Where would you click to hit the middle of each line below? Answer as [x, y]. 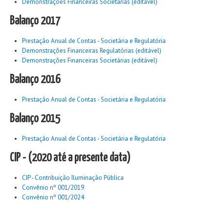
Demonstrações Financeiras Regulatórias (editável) [92, 51]
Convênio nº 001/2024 [53, 197]
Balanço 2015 [35, 119]
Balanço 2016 [35, 80]
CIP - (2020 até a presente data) [70, 158]
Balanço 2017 [35, 21]
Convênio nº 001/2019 [53, 187]
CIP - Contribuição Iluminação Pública [73, 178]
